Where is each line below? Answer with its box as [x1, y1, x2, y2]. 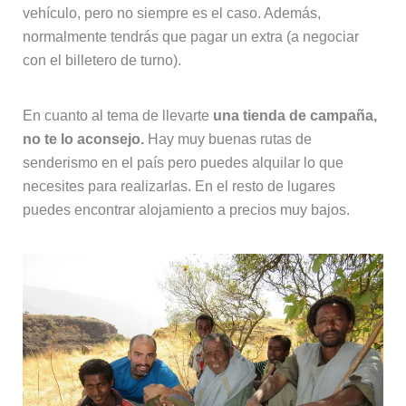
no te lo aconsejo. [22, 131, 144, 148]
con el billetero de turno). [22, 53, 181, 69]
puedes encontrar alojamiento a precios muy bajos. [22, 202, 350, 218]
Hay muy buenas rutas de [143, 131, 312, 148]
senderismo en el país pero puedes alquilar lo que [22, 155, 343, 171]
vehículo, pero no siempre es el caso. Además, [22, 5, 321, 22]
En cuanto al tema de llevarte [22, 108, 209, 124]
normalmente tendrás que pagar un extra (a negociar [22, 29, 359, 45]
